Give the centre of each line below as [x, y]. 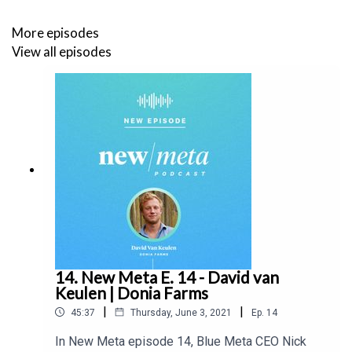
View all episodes [62, 52]
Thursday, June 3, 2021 [181, 312]
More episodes [55, 32]
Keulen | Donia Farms [132, 292]
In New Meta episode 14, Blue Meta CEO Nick [181, 341]
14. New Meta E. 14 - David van [167, 277]
